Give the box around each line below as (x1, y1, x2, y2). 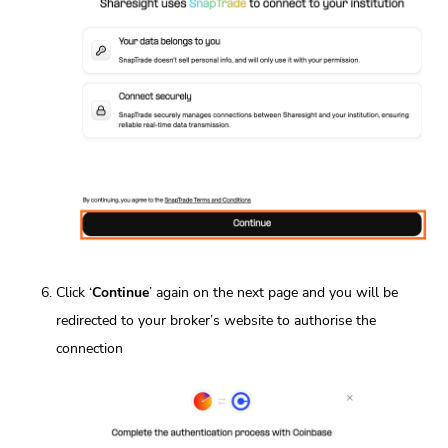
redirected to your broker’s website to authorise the (56, 310, 376, 330)
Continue (92, 282, 149, 302)
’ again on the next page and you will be (149, 282, 398, 302)
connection (56, 338, 123, 358)
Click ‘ (56, 282, 92, 302)
